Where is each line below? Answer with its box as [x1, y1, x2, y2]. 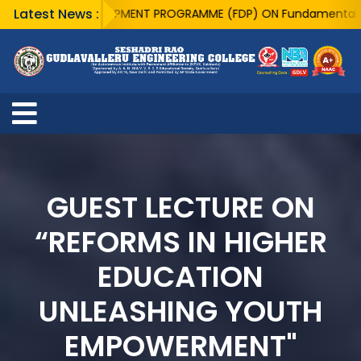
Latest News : [14, 5, 99, 23]
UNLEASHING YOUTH [39, 291, 322, 333]
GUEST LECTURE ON [46, 187, 315, 229]
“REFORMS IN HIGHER [34, 222, 327, 263]
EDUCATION [98, 256, 263, 298]
